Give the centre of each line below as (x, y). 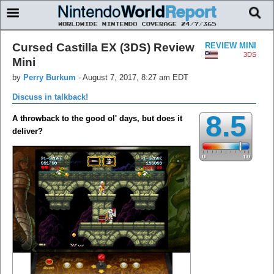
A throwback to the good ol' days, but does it (97, 118)
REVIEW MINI (231, 45)
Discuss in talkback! (50, 97)
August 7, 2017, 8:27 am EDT (135, 77)
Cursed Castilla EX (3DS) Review (103, 47)
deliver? (28, 131)
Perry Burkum (50, 77)
